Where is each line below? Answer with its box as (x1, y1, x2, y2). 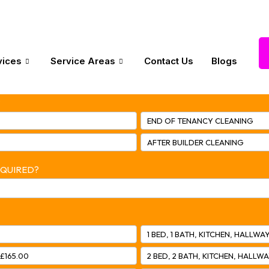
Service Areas (50, 55, 116, 67)
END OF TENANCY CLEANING (147, 115, 254, 125)
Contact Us (144, 55, 194, 67)
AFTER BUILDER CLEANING (147, 137, 244, 147)
